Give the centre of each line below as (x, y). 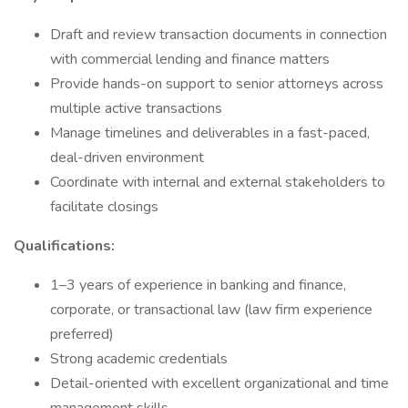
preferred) (82, 334)
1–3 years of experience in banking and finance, (198, 285)
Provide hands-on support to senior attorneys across (217, 84)
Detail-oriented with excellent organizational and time (219, 383)
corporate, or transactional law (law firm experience (211, 310)
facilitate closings (104, 207)
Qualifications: (64, 246)
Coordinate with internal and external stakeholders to (218, 182)
